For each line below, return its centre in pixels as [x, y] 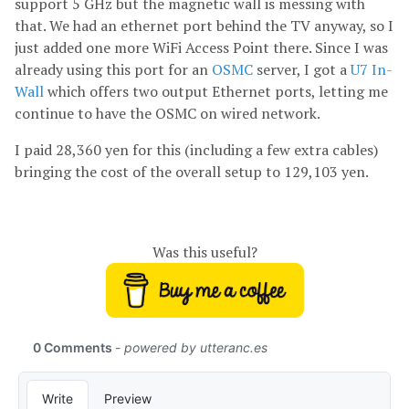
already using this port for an [113, 70]
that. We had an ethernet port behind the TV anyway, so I [204, 26]
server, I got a [302, 70]
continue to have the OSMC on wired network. [168, 114]
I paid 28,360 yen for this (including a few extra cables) [196, 150]
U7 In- [372, 70]
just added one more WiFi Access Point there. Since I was [201, 48]
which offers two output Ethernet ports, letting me [216, 92]
